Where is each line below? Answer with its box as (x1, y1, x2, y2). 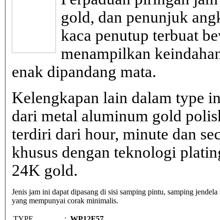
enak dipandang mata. (12, 62, 156, 81)
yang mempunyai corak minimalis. (12, 196, 118, 205)
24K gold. (12, 161, 78, 179)
